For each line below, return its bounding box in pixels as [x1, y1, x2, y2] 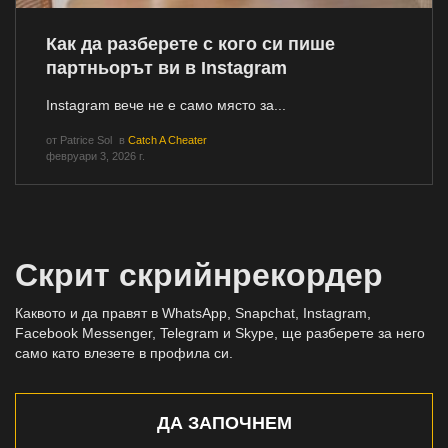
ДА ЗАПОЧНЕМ [156, 413, 292, 434]
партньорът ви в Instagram [46, 58, 287, 79]
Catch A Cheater [128, 134, 207, 147]
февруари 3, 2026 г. [46, 150, 145, 163]
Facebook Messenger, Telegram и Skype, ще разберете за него [15, 325, 425, 342]
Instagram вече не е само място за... [46, 97, 286, 114]
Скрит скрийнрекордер [15, 257, 383, 294]
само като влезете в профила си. [15, 345, 233, 362]
